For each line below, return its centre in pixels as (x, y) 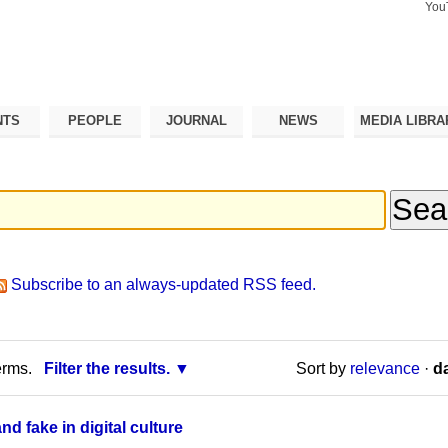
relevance (384, 368)
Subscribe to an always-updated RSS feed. (164, 285)
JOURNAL (197, 120)
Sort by (320, 368)
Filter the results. (106, 368)
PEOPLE (95, 120)
